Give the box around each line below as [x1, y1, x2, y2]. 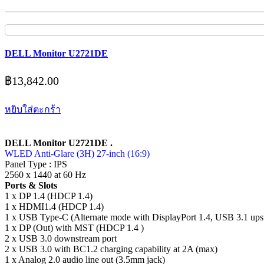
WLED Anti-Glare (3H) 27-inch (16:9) [5, 148, 150, 159]
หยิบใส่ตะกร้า [5, 104, 61, 115]
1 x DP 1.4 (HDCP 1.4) [5, 191, 93, 202]
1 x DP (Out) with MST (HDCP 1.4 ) [5, 223, 144, 233]
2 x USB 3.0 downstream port [5, 233, 117, 244]
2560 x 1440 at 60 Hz [5, 170, 86, 180]
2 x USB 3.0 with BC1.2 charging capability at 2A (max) [5, 244, 217, 255]
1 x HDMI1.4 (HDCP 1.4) [5, 202, 104, 212]
